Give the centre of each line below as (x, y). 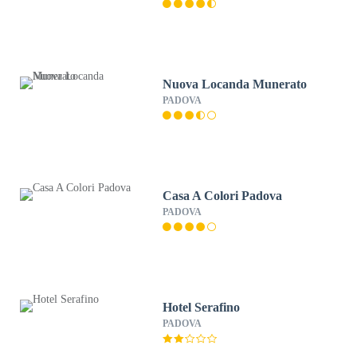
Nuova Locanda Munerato (235, 84)
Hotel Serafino (202, 307)
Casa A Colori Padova (223, 196)
